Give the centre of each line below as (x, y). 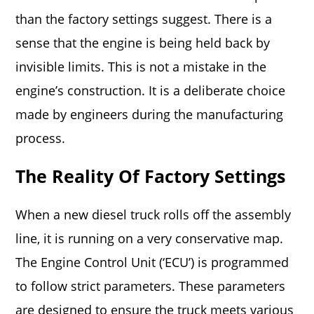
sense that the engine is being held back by (143, 43)
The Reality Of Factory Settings (151, 176)
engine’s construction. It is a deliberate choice (151, 90)
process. (41, 138)
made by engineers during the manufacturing (150, 114)
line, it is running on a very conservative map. (150, 238)
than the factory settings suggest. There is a (144, 19)
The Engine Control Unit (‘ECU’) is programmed (152, 262)
